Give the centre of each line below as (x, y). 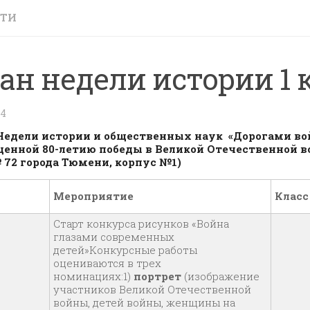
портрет (157, 276)
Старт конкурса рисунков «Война (141, 224)
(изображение (220, 276)
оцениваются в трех (107, 263)
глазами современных (114, 237)
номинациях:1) (93, 276)
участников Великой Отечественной (152, 289)
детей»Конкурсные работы (125, 250)
